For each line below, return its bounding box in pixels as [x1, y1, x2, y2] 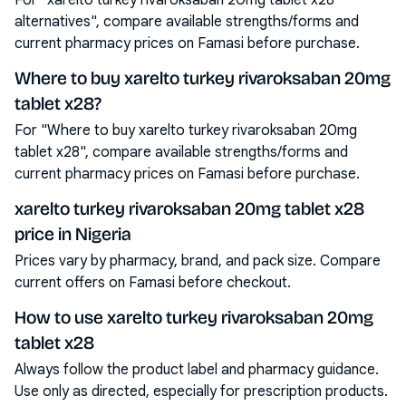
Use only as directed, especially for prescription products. [14, 382, 388, 401]
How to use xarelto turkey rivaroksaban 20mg [14, 306, 373, 328]
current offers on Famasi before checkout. [14, 274, 291, 292]
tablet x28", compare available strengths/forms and [14, 143, 348, 161]
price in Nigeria [14, 223, 131, 245]
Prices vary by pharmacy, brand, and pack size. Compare [14, 252, 381, 270]
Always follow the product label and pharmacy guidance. [14, 361, 379, 379]
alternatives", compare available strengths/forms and [14, 13, 359, 31]
